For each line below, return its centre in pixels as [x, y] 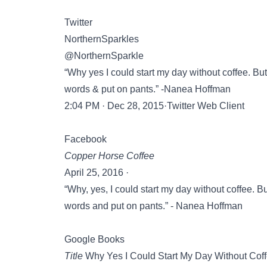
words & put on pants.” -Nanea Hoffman [148, 89]
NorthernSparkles [102, 39]
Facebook [86, 139]
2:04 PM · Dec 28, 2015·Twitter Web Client [154, 106]
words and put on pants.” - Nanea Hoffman [153, 206]
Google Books [94, 239]
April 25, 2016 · [97, 173]
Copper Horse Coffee [109, 156]
